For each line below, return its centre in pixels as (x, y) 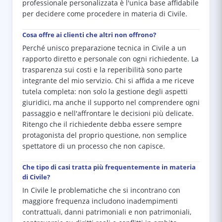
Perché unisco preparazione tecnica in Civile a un (104, 48)
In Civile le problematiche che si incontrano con (101, 190)
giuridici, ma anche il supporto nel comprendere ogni (111, 103)
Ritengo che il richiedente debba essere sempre (102, 124)
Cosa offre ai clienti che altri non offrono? (89, 35)
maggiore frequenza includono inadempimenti (100, 201)
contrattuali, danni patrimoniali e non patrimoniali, (107, 212)
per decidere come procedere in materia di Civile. (105, 14)
